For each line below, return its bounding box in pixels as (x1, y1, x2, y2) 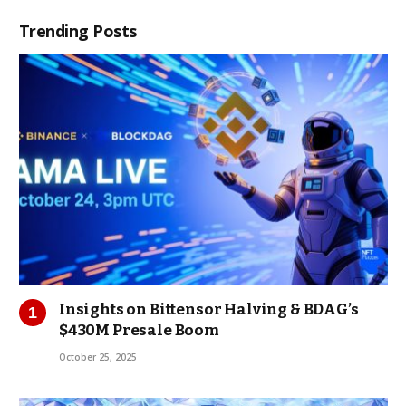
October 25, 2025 (59, 351, 137, 364)
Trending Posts (19, 20, 137, 43)
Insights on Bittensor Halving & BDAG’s (59, 300, 359, 320)
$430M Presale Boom (59, 321, 219, 341)
